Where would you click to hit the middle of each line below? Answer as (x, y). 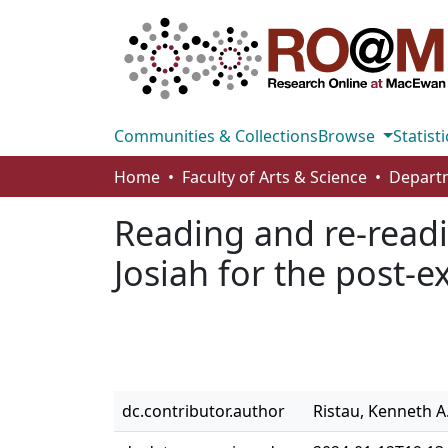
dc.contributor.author (203, 411)
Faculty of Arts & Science (274, 177)
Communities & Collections (216, 136)
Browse (348, 136)
